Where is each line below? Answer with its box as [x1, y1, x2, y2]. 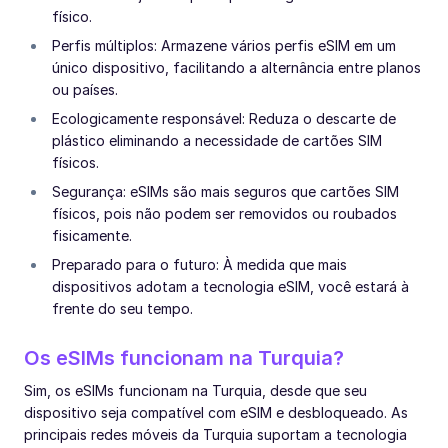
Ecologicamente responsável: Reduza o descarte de [52, 109, 396, 127]
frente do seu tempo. [52, 299, 193, 317]
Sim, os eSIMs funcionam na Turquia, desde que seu [24, 381, 367, 399]
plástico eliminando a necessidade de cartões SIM [52, 131, 382, 149]
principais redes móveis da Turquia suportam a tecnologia [24, 425, 407, 443]
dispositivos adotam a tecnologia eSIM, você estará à [52, 277, 409, 295]
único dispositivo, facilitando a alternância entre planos [52, 58, 421, 76]
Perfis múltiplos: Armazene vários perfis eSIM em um [52, 36, 396, 54]
